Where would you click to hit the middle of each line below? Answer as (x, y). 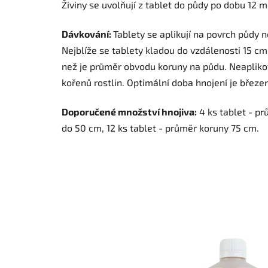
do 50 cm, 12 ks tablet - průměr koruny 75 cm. (160, 127)
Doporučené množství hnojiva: (129, 111)
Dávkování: (87, 33)
